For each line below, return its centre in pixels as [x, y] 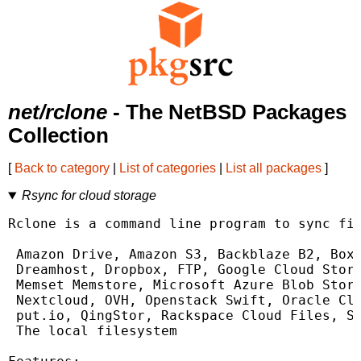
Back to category [62, 168]
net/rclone [58, 112]
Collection [58, 136]
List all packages [274, 168]
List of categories [168, 168]
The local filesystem [93, 331]
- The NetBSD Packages [227, 112]
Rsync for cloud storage [89, 196]
